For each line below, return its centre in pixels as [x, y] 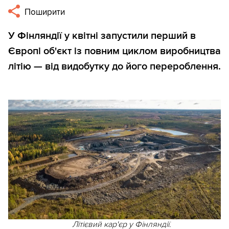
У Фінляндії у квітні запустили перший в [102, 36]
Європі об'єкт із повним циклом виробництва [114, 51]
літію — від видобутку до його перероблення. [114, 67]
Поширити [44, 12]
